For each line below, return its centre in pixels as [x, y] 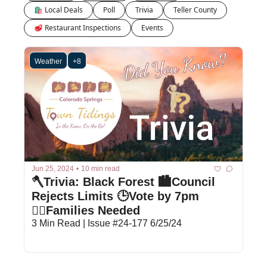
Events [152, 28]
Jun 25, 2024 [53, 169]
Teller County [195, 10]
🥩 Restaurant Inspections [77, 28]
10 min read [100, 169]
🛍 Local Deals [58, 10]
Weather [48, 61]
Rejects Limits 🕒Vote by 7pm [115, 196]
